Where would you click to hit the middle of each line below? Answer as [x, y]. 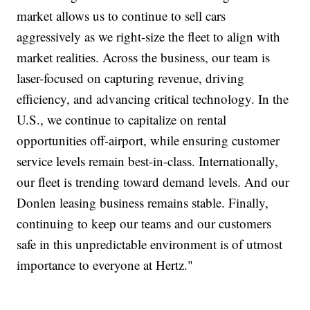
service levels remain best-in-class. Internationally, [148, 161]
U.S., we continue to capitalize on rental [122, 119]
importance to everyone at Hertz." [105, 264]
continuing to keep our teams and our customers [144, 223]
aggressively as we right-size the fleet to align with [149, 36]
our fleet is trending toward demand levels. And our [153, 181]
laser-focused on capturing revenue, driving [131, 77]
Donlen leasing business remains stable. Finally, [143, 202]
